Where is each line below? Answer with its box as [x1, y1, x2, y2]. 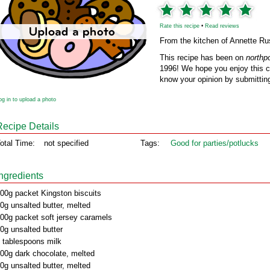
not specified [44, 139, 89, 148]
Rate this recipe [160, 23, 199, 29]
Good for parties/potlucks [171, 139, 259, 148]
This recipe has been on [160, 53, 246, 62]
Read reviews [205, 23, 239, 29]
